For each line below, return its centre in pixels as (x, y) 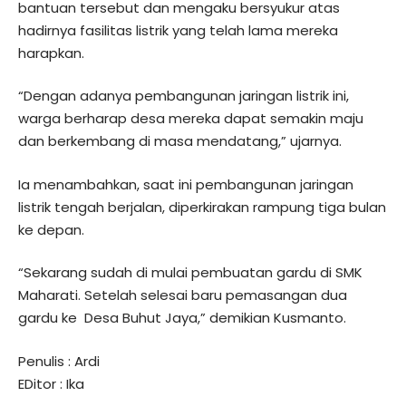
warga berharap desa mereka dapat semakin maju (191, 118)
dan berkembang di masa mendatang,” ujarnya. (180, 141)
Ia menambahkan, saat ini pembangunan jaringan (186, 184)
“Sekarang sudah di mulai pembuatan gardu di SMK (190, 272)
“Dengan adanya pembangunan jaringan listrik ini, (184, 96)
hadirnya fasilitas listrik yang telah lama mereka (178, 30)
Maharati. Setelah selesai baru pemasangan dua (183, 295)
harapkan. (51, 53)
